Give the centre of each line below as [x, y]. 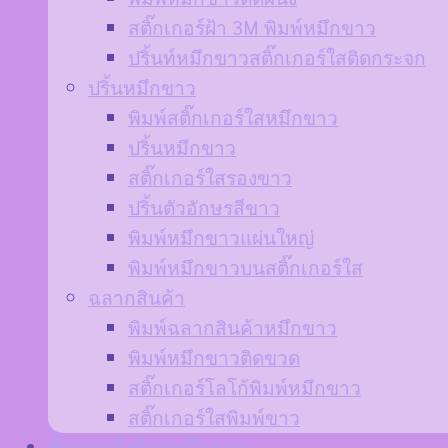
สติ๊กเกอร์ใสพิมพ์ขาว [214, 416]
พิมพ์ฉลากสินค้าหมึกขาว [232, 326]
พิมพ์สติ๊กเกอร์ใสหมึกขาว [233, 116]
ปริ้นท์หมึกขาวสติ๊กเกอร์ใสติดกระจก [277, 56]
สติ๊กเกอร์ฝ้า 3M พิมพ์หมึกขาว [252, 26]
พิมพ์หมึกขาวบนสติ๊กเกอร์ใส [245, 266]
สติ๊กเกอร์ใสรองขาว [210, 176]
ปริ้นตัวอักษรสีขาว [204, 206]
